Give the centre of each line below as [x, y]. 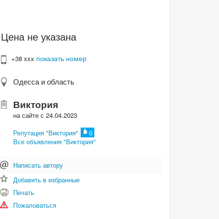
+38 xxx [24, 58]
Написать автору [38, 165]
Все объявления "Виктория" [55, 141]
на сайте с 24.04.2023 [45, 115]
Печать [24, 192]
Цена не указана [39, 36]
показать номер [62, 58]
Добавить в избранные [47, 179]
